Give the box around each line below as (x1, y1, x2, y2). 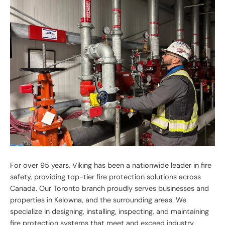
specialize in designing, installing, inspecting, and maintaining (10, 207, 209, 216)
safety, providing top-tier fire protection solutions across (10, 172, 201, 182)
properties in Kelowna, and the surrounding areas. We (10, 195, 186, 205)
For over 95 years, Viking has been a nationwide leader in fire (10, 161, 211, 170)
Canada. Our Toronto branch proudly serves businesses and (10, 184, 209, 193)
